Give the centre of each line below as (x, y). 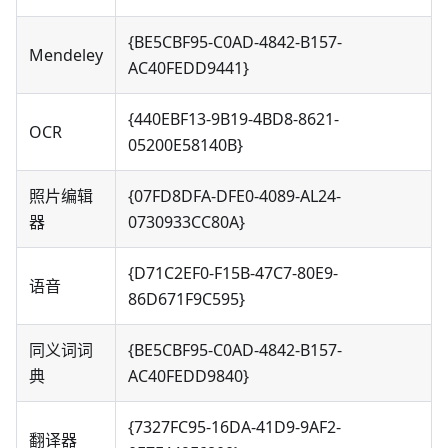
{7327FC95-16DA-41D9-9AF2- (234, 427)
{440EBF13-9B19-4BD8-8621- (233, 119)
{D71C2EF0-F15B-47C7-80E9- (233, 273)
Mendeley (66, 55)
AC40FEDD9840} (188, 376)
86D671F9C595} (186, 299)
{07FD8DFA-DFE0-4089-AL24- (234, 196)
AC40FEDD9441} (188, 68)
